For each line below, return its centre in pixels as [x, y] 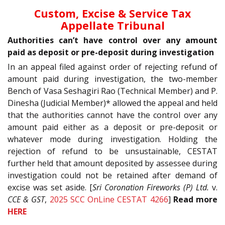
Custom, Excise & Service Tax [113, 13]
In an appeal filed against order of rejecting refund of [113, 67]
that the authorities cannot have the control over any [113, 115]
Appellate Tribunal [113, 25]
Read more [195, 199]
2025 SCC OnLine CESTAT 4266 [109, 199]
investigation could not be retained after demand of [113, 175]
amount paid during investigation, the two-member [113, 79]
